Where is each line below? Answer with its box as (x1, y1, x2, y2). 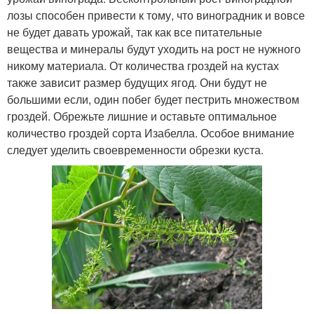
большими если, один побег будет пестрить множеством (7, 91, 299, 108)
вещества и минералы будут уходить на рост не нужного (7, 41, 301, 57)
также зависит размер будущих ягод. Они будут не (7, 74, 267, 91)
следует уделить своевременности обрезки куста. (7, 142, 264, 158)
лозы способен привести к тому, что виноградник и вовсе (7, 7, 305, 24)
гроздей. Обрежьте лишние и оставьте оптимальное (7, 108, 277, 125)
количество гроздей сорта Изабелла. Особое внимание (7, 125, 294, 142)
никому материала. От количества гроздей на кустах (7, 57, 279, 74)
